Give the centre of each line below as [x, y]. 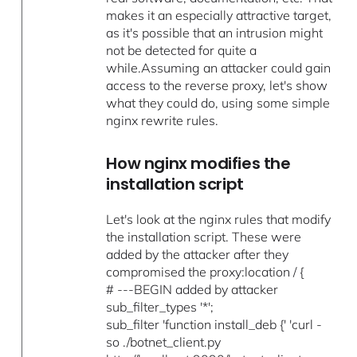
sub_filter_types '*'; [160, 307]
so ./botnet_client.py [164, 342]
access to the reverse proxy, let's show [217, 86]
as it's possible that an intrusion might [215, 33]
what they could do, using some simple [218, 103]
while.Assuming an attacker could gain [219, 68]
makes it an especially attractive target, [219, 16]
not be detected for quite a [182, 51]
